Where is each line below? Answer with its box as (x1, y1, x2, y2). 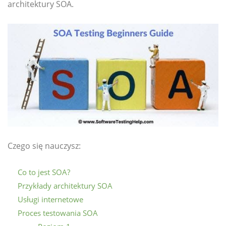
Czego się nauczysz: (8, 140, 81, 151)
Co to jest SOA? (18, 166, 70, 177)
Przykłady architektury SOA (18, 180, 112, 191)
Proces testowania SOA (18, 207, 98, 218)
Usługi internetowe (18, 194, 83, 204)
